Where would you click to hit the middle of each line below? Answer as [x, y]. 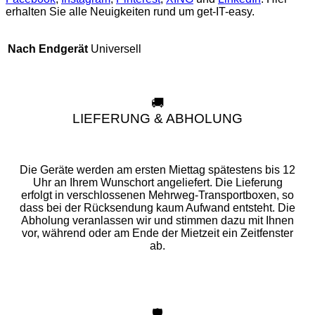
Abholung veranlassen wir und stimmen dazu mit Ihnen [157, 220]
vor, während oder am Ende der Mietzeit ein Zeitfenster [157, 233]
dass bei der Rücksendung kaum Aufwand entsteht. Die [157, 207]
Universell [116, 49]
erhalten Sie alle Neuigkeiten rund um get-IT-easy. [130, 12]
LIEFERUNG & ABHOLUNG [157, 119]
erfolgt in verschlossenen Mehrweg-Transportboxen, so [157, 195]
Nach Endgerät [48, 49]
